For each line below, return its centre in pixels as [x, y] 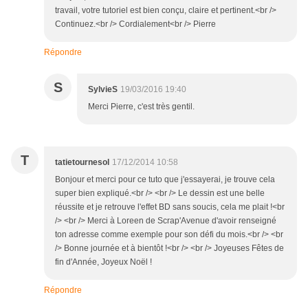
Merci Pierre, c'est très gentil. [141, 107]
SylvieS [103, 90]
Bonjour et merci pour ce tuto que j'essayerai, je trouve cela [165, 180]
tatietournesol [82, 163]
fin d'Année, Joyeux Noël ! [103, 262]
